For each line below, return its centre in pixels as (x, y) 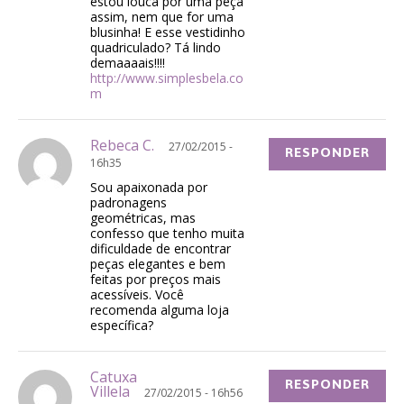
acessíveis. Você (137, 295)
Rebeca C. (129, 146)
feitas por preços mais (156, 280)
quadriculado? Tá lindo (156, 48)
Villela (117, 392)
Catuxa (114, 377)
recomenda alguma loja (160, 310)
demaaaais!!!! (128, 63)
